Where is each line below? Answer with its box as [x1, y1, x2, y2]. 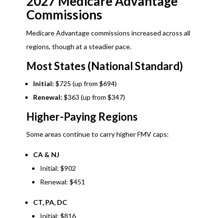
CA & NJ [33, 150, 59, 159]
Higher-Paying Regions [26, 110, 138, 124]
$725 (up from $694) [54, 79, 117, 88]
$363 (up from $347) [62, 93, 125, 102]
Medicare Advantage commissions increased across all [26, 29, 190, 37]
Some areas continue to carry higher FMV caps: [26, 130, 169, 139]
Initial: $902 [39, 164, 76, 173]
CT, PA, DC [33, 198, 67, 207]
